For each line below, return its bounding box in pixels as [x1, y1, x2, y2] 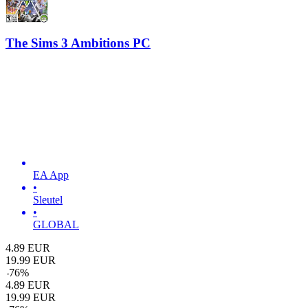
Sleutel [33, 194, 63, 206]
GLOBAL [33, 219, 79, 231]
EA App [33, 169, 69, 181]
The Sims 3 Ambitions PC [5, 35, 151, 50]
